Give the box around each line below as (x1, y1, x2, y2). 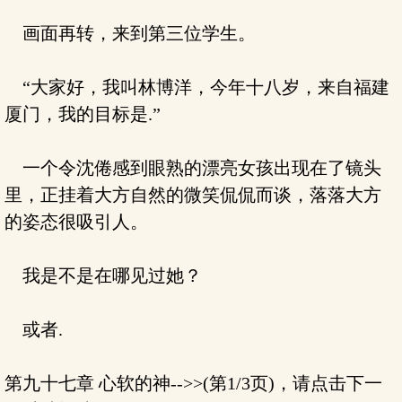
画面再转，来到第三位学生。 (4, 23, 256, 43)
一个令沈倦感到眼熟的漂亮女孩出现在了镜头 (4, 158, 381, 178)
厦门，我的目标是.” (4, 104, 161, 124)
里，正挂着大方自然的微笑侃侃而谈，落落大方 (4, 185, 381, 205)
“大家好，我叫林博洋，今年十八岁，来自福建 (4, 77, 389, 97)
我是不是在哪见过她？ (4, 266, 202, 285)
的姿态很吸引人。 (4, 212, 148, 232)
